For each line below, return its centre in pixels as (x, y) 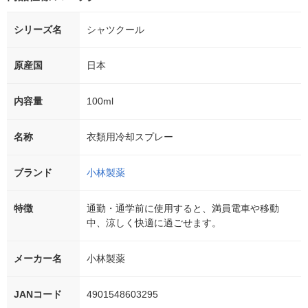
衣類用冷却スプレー (130, 137)
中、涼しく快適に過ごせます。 (154, 223)
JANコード (38, 295)
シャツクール (115, 30)
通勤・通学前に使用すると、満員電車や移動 (183, 209)
